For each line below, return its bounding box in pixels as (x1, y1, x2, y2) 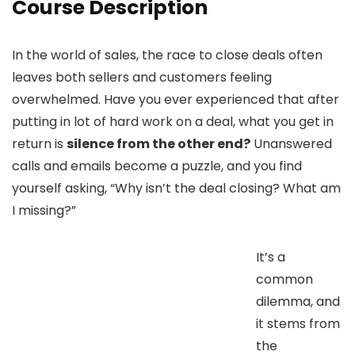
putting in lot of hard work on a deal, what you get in (12, 112, 334, 131)
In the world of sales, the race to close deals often (12, 45, 323, 64)
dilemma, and (256, 292, 340, 311)
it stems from (256, 314, 340, 333)
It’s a (256, 247, 285, 266)
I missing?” (12, 200, 76, 219)
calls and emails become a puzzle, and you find (12, 156, 302, 175)
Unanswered (250, 134, 332, 153)
